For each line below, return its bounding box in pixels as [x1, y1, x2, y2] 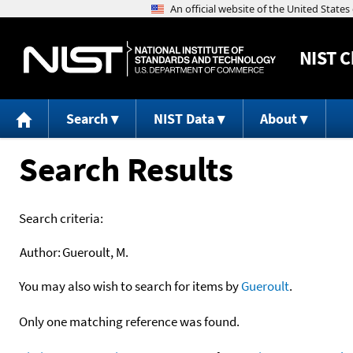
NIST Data [153, 110, 214, 128]
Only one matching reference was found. [19, 312, 240, 330]
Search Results [19, 147, 232, 191]
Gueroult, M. [62, 243, 128, 261]
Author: [20, 243, 61, 261]
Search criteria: [19, 209, 103, 227]
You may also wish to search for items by [19, 277, 241, 295]
